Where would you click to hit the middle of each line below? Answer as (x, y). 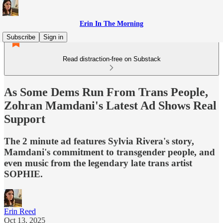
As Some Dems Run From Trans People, (106, 92)
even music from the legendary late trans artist (98, 163)
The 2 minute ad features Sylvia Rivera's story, (99, 141)
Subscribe (21, 37)
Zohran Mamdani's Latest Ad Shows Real (110, 105)
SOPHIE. (23, 174)
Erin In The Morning (111, 24)
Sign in (53, 37)
